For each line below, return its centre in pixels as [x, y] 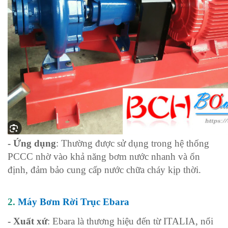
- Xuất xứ [27, 221]
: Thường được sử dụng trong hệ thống [133, 143]
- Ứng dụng [32, 143]
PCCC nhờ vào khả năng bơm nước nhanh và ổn [104, 156]
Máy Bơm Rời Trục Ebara [74, 202]
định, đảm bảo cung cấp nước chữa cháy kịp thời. [104, 169]
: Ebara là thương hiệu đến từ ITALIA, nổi [130, 221]
